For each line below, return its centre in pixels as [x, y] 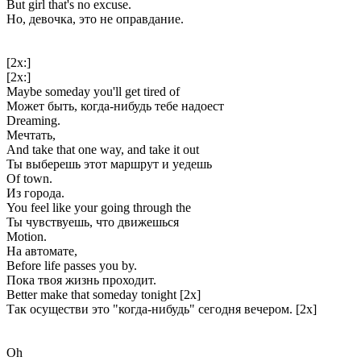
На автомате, [42, 251]
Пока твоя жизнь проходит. [81, 280]
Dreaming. [33, 120]
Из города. [35, 193]
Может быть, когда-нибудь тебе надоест [115, 106]
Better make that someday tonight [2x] [104, 294]
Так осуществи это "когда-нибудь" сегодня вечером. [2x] [162, 309]
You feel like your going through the [99, 207]
